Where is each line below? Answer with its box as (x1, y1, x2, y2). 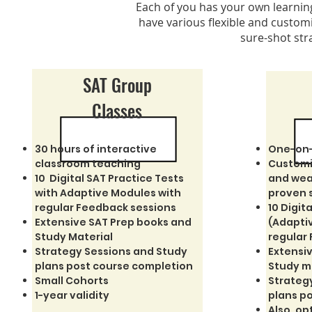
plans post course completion (34, 259, 193, 273)
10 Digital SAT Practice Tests (34, 171, 186, 185)
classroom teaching (34, 157, 141, 171)
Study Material (34, 230, 113, 244)
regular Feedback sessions (34, 201, 176, 214)
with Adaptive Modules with (34, 186, 181, 200)
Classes (92, 97, 142, 123)
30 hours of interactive (34, 142, 157, 156)
